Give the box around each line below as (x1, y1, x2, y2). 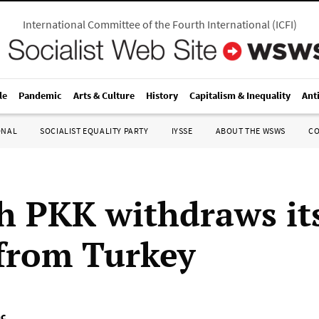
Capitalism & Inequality (189, 89, 291, 102)
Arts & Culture (73, 89, 135, 102)
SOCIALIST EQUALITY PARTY (40, 125, 149, 136)
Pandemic (19, 89, 62, 102)
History (146, 89, 178, 102)
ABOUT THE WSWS (215, 125, 286, 136)
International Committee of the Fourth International (22, 17, 270, 31)
